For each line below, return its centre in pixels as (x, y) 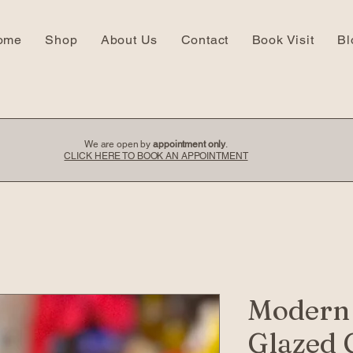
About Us (129, 40)
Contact (205, 40)
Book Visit (283, 40)
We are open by (119, 144)
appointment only (190, 144)
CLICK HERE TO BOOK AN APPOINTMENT (156, 156)
